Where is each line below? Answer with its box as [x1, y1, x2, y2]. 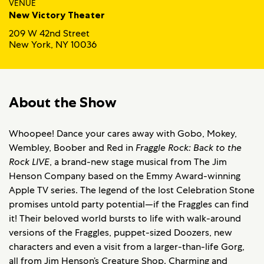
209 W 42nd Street [9, 27, 90, 40]
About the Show [9, 94, 117, 111]
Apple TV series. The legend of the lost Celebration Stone [9, 184, 255, 197]
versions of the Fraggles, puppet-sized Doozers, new [9, 226, 232, 239]
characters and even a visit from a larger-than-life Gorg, [9, 240, 245, 253]
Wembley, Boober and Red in [9, 141, 136, 154]
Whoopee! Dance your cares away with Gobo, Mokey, [9, 127, 237, 140]
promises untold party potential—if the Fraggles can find [9, 198, 249, 211]
